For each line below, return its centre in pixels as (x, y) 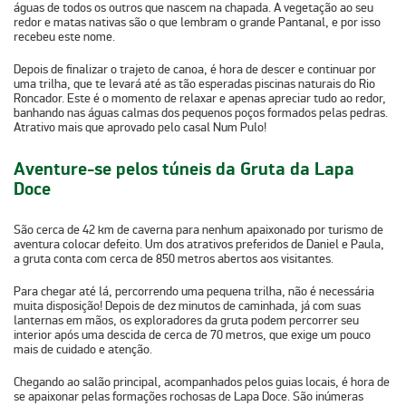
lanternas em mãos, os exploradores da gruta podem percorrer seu (186, 321)
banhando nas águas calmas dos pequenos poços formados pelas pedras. (201, 113)
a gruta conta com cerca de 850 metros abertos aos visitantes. (174, 259)
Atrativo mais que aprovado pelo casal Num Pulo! (140, 128)
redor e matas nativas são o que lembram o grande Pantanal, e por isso (197, 23)
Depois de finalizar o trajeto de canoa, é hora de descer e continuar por (195, 70)
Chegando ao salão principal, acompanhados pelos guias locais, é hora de (202, 382)
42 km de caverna (128, 230)
